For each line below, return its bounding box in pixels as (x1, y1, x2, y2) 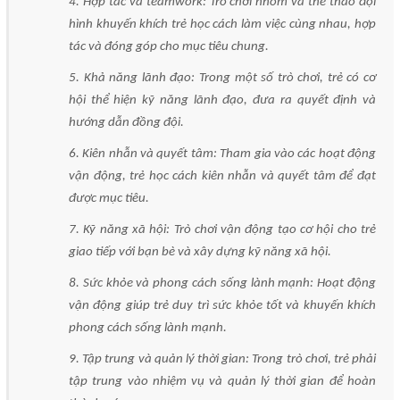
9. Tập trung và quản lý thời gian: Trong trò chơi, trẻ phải (69, 352, 376, 366)
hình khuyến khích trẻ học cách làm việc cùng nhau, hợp (69, 17, 376, 31)
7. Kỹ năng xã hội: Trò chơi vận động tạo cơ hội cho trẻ (69, 222, 376, 237)
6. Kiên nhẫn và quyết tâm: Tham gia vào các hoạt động (69, 146, 376, 161)
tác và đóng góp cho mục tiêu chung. (69, 39, 269, 54)
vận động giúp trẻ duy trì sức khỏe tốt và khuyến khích (69, 298, 376, 312)
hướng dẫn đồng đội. (69, 115, 184, 129)
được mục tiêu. (69, 191, 149, 205)
